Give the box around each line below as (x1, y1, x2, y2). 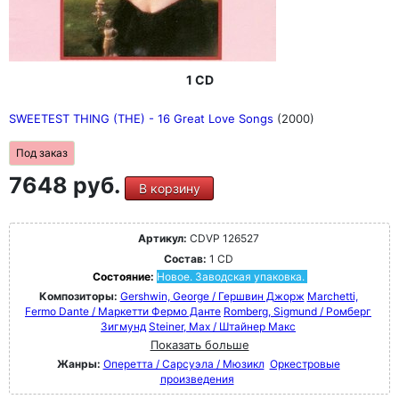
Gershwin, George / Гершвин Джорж (119, 289, 305, 303)
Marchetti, (306, 289, 358, 303)
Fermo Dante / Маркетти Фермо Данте (25, 305, 221, 318)
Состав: (163, 252, 207, 265)
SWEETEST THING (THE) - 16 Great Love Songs (9, 111, 277, 126)
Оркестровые (269, 357, 340, 370)
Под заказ (16, 146, 68, 159)
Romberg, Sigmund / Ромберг (224, 305, 371, 318)
